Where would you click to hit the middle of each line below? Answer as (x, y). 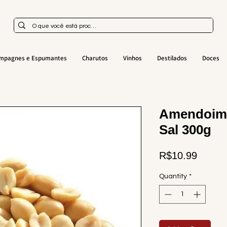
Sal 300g (185, 130)
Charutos (95, 58)
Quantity (173, 176)
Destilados (172, 58)
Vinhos (132, 58)
